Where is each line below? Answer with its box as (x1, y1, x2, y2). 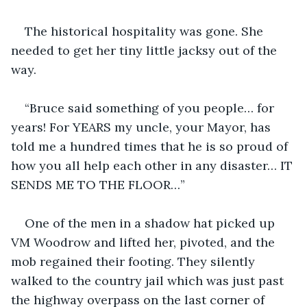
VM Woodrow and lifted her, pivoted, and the (11, 234, 278, 250)
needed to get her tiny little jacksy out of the (11, 42, 280, 58)
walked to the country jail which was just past (11, 272, 287, 288)
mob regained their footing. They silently (11, 253, 258, 269)
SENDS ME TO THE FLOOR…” (11, 176, 185, 193)
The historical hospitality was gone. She (25, 23, 267, 39)
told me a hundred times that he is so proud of (11, 138, 291, 154)
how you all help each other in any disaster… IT (11, 157, 296, 173)
